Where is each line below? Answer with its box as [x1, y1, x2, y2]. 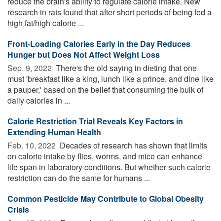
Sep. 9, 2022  [7, 62, 54, 74]
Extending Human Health [7, 126, 101, 138]
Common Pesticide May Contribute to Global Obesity [7, 192, 204, 204]
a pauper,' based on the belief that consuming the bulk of [7, 83, 203, 95]
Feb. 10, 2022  [7, 139, 58, 151]
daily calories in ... [7, 94, 70, 106]
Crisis [7, 203, 29, 215]
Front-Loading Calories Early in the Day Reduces [7, 37, 190, 49]
